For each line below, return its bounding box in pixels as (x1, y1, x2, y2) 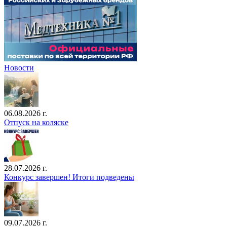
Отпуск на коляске (4, 118, 68, 127)
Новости (4, 63, 34, 72)
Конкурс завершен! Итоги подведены (4, 173, 134, 181)
